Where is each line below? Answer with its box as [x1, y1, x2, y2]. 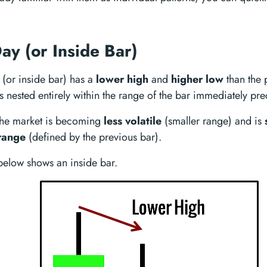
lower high [96, 72, 148, 87]
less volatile [104, 113, 162, 129]
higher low [171, 72, 223, 87]
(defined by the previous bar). [26, 129, 162, 145]
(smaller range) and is [162, 113, 265, 129]
